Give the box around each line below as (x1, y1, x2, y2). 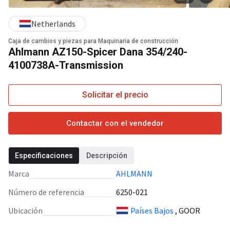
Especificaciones (15, 151, 73, 160)
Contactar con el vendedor (66, 119, 164, 128)
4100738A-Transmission (8, 59, 123, 71)
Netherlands (31, 18, 75, 29)
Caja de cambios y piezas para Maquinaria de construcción (8, 37, 178, 45)
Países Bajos (130, 205, 174, 216)
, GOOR (174, 205, 200, 216)
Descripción (86, 151, 127, 160)
